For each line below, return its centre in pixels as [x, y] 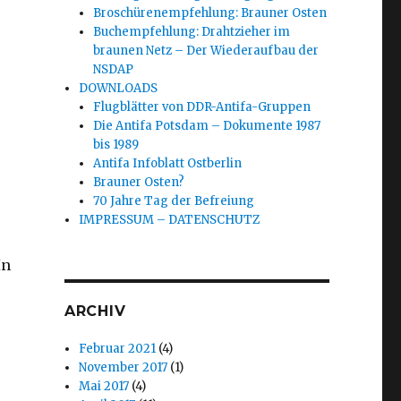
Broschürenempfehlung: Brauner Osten [210, 13]
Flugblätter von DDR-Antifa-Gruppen [202, 107]
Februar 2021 [118, 349]
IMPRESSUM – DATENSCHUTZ [170, 220]
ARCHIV [95, 311]
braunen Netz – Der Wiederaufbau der [206, 51]
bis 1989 [116, 145]
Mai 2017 [104, 387]
